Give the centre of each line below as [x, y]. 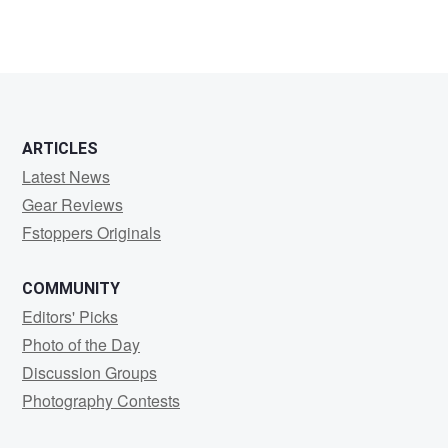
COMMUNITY [71, 288]
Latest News [66, 176]
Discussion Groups [89, 372]
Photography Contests [101, 400]
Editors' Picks [70, 316]
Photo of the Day [81, 344]
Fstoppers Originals [91, 232]
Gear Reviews [72, 204]
